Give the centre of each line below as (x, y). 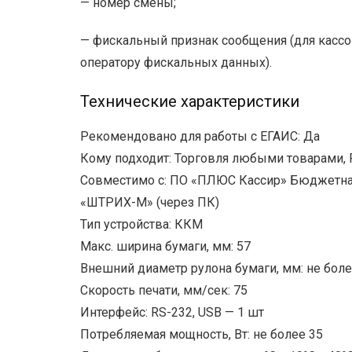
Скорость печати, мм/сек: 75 (164, 291)
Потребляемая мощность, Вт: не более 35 (202, 335)
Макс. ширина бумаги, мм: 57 (165, 247)
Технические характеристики (190, 102)
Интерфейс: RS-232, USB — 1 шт (172, 313)
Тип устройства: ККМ (141, 225)
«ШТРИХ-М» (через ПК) (150, 203)
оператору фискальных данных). (176, 63)
